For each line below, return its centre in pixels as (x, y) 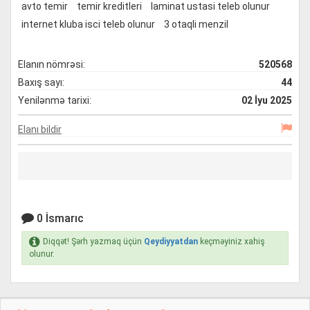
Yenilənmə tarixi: (55, 100)
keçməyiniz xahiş (231, 242)
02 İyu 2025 (267, 100)
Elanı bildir (40, 129)
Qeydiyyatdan (171, 242)
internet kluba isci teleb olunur (88, 24)
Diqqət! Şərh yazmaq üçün (93, 242)
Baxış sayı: (41, 82)
